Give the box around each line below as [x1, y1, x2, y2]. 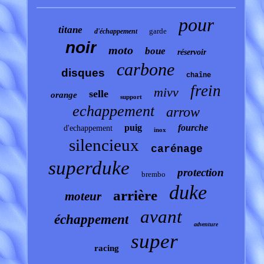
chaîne [186, 71, 211, 80]
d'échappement [94, 27, 137, 36]
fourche [178, 123, 209, 133]
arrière [113, 187, 158, 204]
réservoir [177, 48, 207, 57]
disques [61, 67, 105, 80]
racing [94, 243, 119, 253]
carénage [151, 143, 203, 156]
